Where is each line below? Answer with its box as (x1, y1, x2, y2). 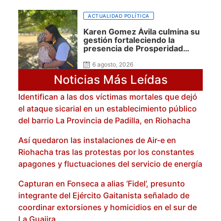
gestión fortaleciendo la (83, 35, 175, 45)
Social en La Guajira (83, 51, 158, 62)
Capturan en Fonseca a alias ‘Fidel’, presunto (18, 179, 185, 189)
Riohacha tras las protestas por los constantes (18, 147, 194, 157)
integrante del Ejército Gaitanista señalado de (18, 190, 189, 201)
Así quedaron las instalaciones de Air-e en (18, 135, 176, 146)
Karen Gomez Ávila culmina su (83, 26, 200, 37)
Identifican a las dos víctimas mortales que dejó (18, 92, 197, 102)
